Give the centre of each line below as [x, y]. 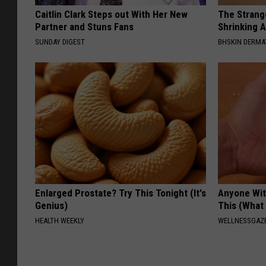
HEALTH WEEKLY [60, 220]
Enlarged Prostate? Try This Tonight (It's [121, 193]
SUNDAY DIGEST [60, 42]
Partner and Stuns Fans [84, 26]
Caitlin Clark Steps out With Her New [111, 14]
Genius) [51, 205]
